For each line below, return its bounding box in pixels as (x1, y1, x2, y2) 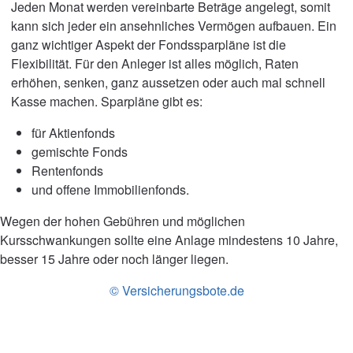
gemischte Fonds (32, 143, 128, 161)
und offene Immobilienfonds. (32, 180, 189, 199)
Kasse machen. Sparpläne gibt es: (11, 92, 203, 110)
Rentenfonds (32, 162, 103, 180)
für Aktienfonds (32, 124, 115, 142)
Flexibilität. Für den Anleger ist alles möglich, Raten (11, 54, 299, 72)
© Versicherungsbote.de (109, 281, 244, 299)
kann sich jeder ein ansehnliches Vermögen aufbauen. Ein (11, 17, 336, 35)
